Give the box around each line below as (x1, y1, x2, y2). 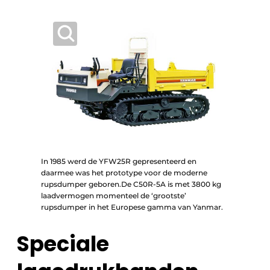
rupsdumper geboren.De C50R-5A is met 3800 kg (41, 179, 221, 189)
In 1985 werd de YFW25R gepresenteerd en (41, 156, 196, 166)
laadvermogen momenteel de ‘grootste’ (41, 190, 186, 200)
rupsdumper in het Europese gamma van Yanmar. (41, 202, 223, 212)
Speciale (17, 228, 109, 259)
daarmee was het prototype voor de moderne (41, 168, 207, 177)
